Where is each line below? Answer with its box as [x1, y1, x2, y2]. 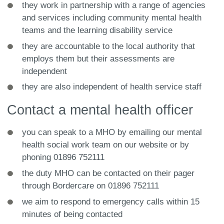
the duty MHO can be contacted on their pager [22, 168, 195, 178]
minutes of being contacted [22, 209, 123, 219]
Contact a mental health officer [6, 101, 193, 117]
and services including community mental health [22, 12, 202, 22]
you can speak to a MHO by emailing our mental [22, 127, 202, 137]
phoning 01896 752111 [22, 152, 105, 162]
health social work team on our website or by [22, 140, 189, 150]
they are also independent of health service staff [22, 82, 202, 92]
